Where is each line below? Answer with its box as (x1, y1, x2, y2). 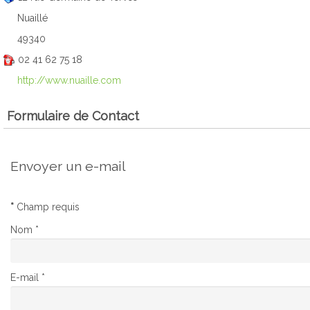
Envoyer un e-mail (10, 158, 126, 174)
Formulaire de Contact (7, 109, 139, 123)
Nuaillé (17, 12, 48, 24)
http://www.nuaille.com (17, 75, 121, 86)
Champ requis (14, 201, 80, 212)
